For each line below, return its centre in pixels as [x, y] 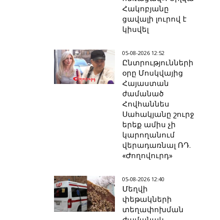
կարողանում [149, 135]
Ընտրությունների [158, 63]
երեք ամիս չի [149, 125]
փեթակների [147, 200]
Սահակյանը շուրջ [158, 115]
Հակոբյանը [146, 9]
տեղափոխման [153, 210]
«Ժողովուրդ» [148, 156]
